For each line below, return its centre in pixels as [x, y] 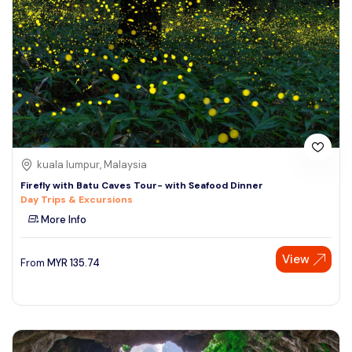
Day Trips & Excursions [77, 200]
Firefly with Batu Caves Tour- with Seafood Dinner [142, 186]
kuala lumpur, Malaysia [92, 165]
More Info [62, 220]
